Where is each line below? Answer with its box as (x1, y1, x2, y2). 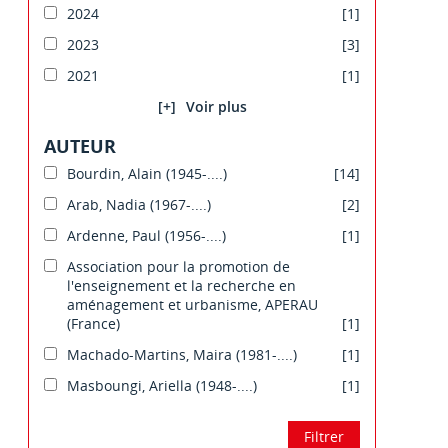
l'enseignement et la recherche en (67, 276, 296, 296)
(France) (67, 314, 120, 334)
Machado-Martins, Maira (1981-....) (67, 345, 297, 365)
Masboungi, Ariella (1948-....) (67, 376, 257, 396)
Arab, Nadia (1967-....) (67, 195, 211, 215)
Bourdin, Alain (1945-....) (67, 164, 227, 184)
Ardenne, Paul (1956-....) (67, 226, 226, 246)
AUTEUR (44, 134, 116, 159)
